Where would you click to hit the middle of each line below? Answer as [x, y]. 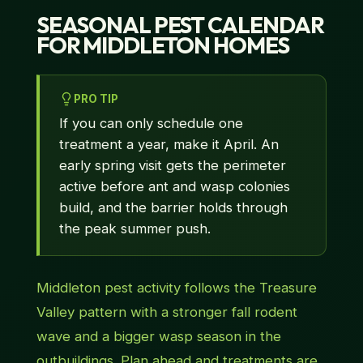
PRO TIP [96, 99]
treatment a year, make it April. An [169, 145]
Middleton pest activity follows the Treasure [176, 288]
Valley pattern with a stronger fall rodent [167, 312]
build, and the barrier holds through [173, 208]
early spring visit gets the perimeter [172, 166]
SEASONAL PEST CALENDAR [180, 25]
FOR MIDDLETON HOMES [162, 45]
